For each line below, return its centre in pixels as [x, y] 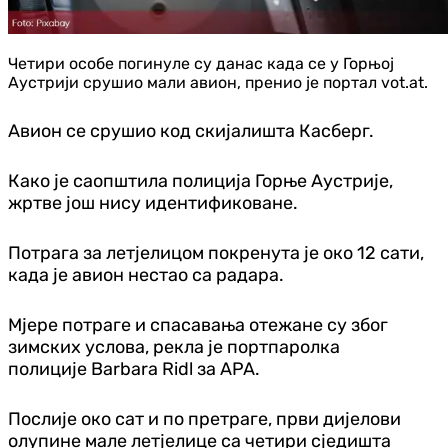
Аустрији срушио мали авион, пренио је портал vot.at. [218, 82]
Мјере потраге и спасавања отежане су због [198, 324]
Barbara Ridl [144, 368]
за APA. [228, 368]
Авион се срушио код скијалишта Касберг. [191, 130]
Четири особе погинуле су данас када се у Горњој [201, 63]
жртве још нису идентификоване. [153, 202]
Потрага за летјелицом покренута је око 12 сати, [216, 252]
